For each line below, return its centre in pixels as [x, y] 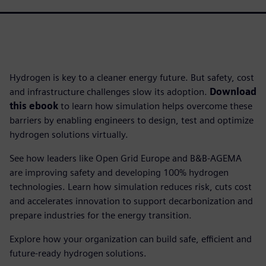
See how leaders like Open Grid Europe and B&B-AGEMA [126, 158]
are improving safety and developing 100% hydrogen [119, 172]
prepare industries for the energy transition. [101, 215]
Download [233, 92]
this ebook [34, 106]
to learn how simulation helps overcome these [155, 106]
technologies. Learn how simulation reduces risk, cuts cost [131, 187]
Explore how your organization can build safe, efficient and [131, 239]
